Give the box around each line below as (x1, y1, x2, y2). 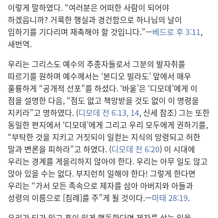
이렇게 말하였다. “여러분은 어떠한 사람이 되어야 (8, 1, 169, 13)
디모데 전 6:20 (111, 143, 160, 155)
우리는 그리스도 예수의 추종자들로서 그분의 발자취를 (8, 58, 185, 70)
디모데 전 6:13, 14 (78, 107, 139, 118)
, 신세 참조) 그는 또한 (139, 107, 210, 118)
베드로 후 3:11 (152, 26, 200, 37)
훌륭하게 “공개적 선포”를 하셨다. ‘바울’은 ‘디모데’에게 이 (8, 82, 198, 94)
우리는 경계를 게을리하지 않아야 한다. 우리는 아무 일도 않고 (8, 155, 208, 167)
